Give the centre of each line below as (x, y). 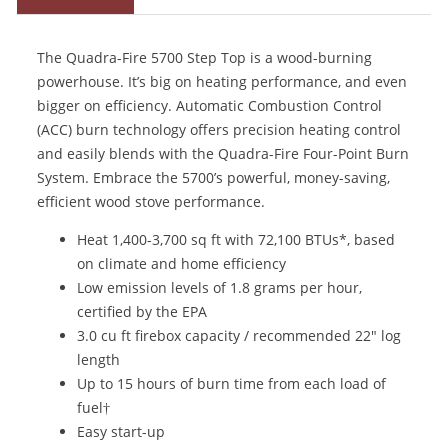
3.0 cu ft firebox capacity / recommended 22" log (239, 336)
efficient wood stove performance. (151, 201)
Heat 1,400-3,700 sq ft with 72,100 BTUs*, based (236, 240)
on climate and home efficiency (182, 264)
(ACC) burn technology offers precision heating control (219, 129)
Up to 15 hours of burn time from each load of (232, 384)
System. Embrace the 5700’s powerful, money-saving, (214, 177)
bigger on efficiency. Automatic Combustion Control (210, 105)
